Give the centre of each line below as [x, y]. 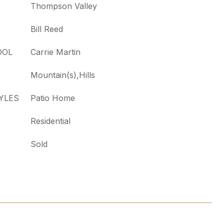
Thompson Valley [64, 6]
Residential [50, 121]
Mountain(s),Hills [63, 75]
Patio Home [53, 98]
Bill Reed [47, 29]
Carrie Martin [55, 52]
